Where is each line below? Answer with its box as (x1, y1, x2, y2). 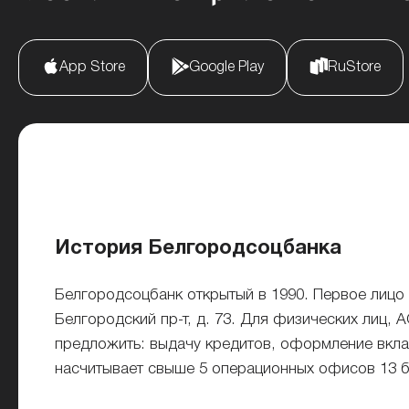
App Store (59, 60, 125, 74)
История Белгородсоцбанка (55, 239, 341, 257)
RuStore (328, 60, 381, 74)
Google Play (189, 60, 264, 74)
